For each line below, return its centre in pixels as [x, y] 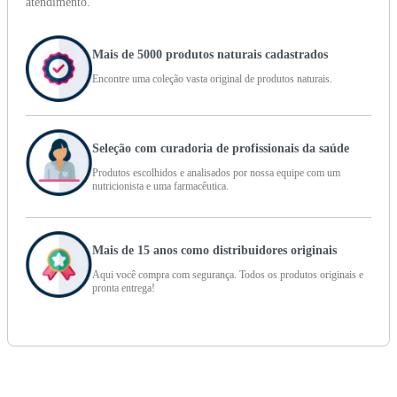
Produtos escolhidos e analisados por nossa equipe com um [216, 172]
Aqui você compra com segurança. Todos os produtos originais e [228, 274]
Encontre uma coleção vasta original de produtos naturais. [212, 78]
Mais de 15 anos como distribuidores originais [214, 250]
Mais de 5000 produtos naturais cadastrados [210, 54]
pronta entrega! [124, 288]
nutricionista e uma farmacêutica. [160, 186]
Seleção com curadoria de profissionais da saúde [221, 148]
